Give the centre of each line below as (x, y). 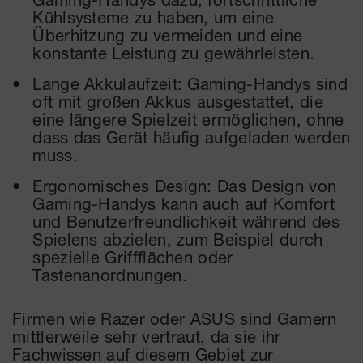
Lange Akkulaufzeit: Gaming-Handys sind (190, 83)
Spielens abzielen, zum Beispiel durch (178, 239)
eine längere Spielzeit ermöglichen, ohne (188, 119)
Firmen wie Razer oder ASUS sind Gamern (175, 318)
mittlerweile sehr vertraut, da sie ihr (147, 336)
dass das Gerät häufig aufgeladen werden (192, 137)
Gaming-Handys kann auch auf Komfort (184, 203)
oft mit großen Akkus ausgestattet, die (178, 101)
